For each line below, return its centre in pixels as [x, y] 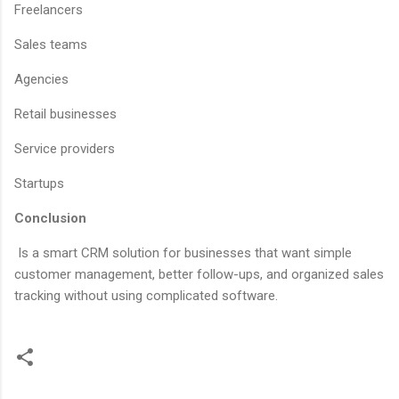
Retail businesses [65, 114]
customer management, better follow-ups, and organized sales [199, 274]
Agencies [41, 79]
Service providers [65, 148]
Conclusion [50, 218]
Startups [39, 183]
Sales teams [51, 44]
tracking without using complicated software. [148, 295]
